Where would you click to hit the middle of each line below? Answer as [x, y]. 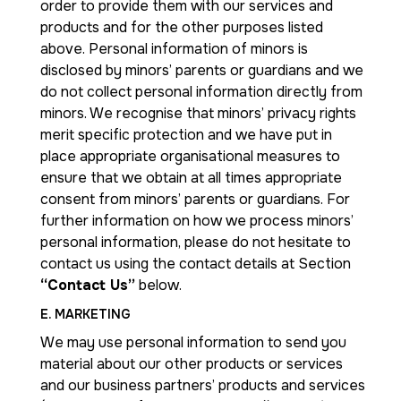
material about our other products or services [192, 364]
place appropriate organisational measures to [190, 156]
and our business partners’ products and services [203, 385]
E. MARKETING [85, 314]
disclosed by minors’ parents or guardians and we [202, 70]
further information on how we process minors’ [197, 221]
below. [158, 285]
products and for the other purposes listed [182, 27]
